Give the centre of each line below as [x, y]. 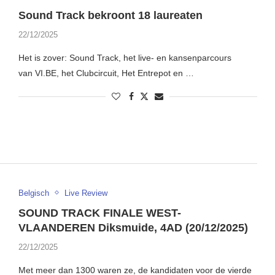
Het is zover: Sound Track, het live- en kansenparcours [125, 58]
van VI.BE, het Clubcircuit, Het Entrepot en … [106, 73]
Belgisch [33, 193]
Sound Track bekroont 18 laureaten [110, 16]
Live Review [86, 193]
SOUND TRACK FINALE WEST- [99, 213]
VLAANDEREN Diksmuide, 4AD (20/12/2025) [133, 227]
